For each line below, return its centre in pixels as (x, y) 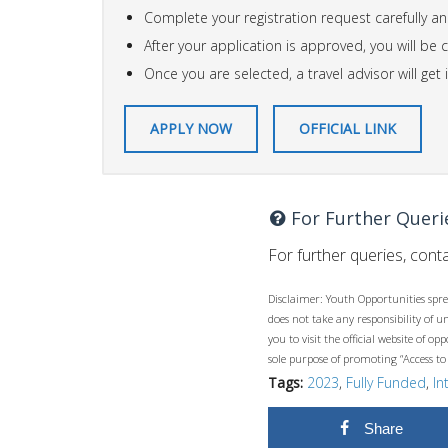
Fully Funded (386, 382)
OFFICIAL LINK (347, 128)
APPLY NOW (191, 128)
